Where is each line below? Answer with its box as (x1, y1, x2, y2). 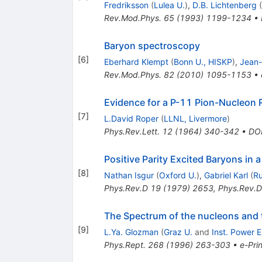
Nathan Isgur (104, 170, 154, 180)
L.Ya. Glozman (104, 226, 158, 237)
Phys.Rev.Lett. (104, 126, 160, 136)
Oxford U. (158, 170, 196, 180)
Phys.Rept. (104, 239, 146, 250)
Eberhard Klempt (104, 56, 168, 67)
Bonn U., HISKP (173, 56, 232, 67)
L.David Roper (104, 113, 158, 123)
